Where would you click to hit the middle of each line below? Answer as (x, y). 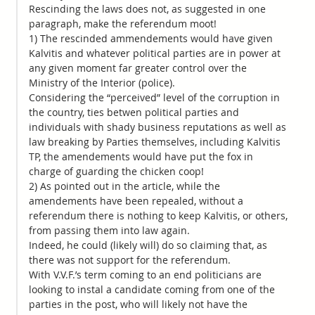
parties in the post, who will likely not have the (138, 304)
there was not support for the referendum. (129, 259)
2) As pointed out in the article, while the (124, 186)
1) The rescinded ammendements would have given (150, 38)
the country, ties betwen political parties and (134, 112)
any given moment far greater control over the (137, 67)
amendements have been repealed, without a (136, 200)
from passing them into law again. (109, 230)
